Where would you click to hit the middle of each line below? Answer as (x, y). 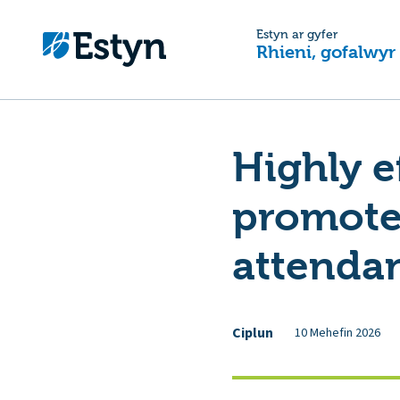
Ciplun (253, 333)
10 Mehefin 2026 (337, 333)
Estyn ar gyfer (297, 34)
